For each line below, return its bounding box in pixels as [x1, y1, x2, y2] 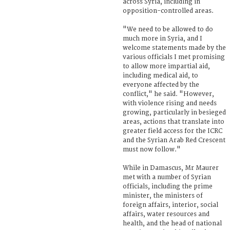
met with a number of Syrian [123, 173, 211, 181]
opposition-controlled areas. [123, 7, 214, 15]
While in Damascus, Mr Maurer [123, 164, 219, 172]
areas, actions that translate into [123, 118, 224, 126]
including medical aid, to [123, 71, 198, 80]
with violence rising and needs [123, 99, 217, 107]
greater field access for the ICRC [123, 127, 222, 135]
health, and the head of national [123, 219, 222, 227]
